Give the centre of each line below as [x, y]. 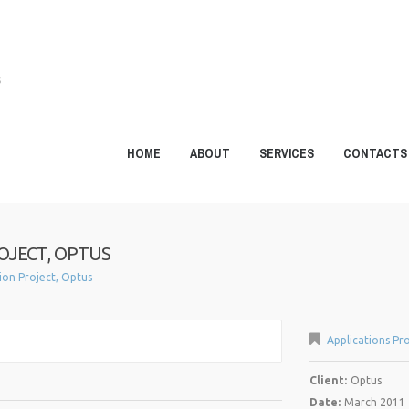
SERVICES [287, 153]
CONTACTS [375, 153]
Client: [328, 380]
